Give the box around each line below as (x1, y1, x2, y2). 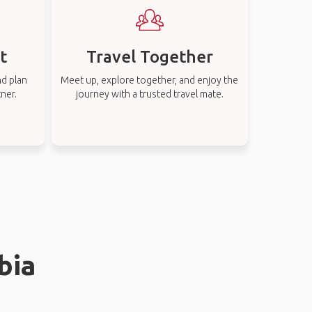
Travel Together (86, 47, 213, 66)
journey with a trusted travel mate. (75, 88, 224, 100)
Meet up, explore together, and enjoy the (61, 75, 239, 86)
